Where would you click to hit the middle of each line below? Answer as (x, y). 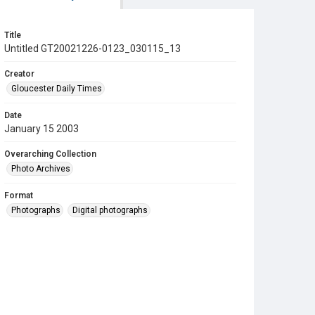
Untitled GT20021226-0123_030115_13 (92, 49)
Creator (19, 74)
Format (19, 195)
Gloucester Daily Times (57, 89)
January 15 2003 (41, 129)
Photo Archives (41, 169)
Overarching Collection (50, 154)
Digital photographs (110, 210)
